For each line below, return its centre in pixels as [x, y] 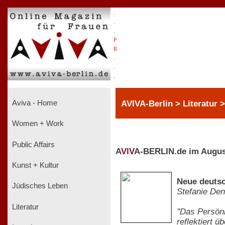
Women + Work [37, 124]
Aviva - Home [34, 103]
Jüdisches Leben [39, 186]
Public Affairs [32, 144]
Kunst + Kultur [34, 165]
